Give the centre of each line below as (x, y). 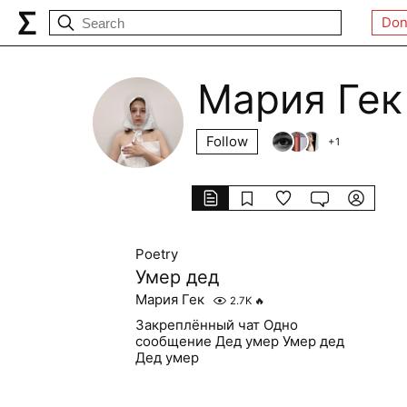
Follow (227, 141)
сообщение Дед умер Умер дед (239, 341)
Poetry (156, 254)
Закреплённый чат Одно (216, 325)
